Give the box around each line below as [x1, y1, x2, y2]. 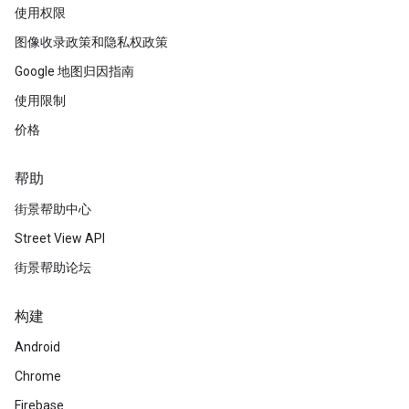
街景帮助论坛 [15, 260, 91, 275]
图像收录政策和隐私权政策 [15, 35, 168, 49]
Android [15, 340, 60, 354]
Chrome [15, 369, 61, 383]
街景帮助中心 [15, 202, 91, 216]
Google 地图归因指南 [15, 64, 134, 79]
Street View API [15, 231, 105, 246]
